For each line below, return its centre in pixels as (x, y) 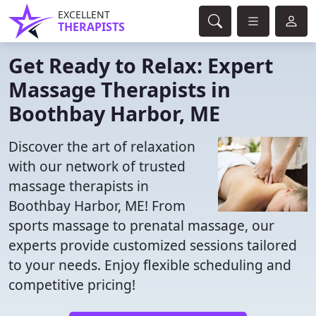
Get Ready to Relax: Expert (141, 65)
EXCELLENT (84, 14)
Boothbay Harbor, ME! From (97, 206)
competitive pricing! (72, 285)
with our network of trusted (97, 166)
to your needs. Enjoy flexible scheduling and (150, 265)
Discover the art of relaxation (102, 146)
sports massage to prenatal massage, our (141, 225)
